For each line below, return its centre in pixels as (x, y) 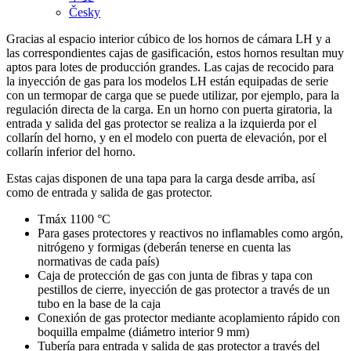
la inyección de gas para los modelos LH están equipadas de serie (167, 81)
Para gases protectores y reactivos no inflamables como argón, (190, 233)
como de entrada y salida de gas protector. (109, 193)
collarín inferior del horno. (71, 152)
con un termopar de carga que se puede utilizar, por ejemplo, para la (173, 96)
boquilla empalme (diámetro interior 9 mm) (143, 332)
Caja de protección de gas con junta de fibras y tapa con (175, 276)
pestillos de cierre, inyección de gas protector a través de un (184, 290)
